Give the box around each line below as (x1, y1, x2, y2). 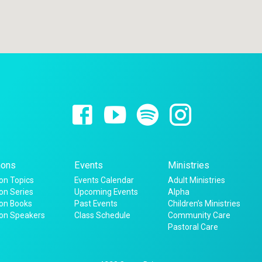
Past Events (74, 198, 118, 208)
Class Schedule (74, 210, 131, 220)
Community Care (167, 210, 230, 220)
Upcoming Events (74, 187, 139, 196)
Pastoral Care (167, 222, 218, 232)
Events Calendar (74, 175, 135, 185)
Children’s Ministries (167, 198, 240, 208)
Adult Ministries (167, 175, 225, 185)
